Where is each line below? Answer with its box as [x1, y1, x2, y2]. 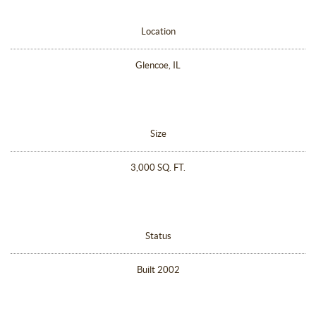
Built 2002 [136, 265, 180, 275]
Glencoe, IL [135, 60, 181, 71]
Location [140, 26, 176, 37]
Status [145, 231, 171, 241]
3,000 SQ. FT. [130, 162, 186, 173]
